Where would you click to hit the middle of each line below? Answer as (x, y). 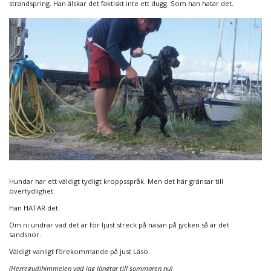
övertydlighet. (32, 191)
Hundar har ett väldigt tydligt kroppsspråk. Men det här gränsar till (116, 181)
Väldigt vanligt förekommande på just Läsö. (80, 251)
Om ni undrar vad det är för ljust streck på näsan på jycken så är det (119, 224)
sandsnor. (25, 234)
